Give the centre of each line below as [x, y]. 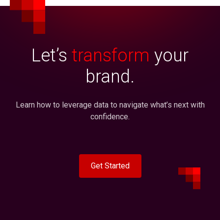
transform [111, 55]
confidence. [110, 116]
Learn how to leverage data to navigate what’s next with [110, 105]
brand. [110, 76]
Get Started [110, 165]
